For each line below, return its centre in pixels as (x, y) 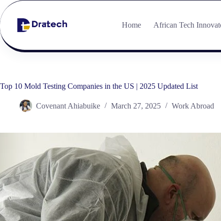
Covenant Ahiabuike (68, 106)
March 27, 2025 (136, 106)
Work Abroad (193, 106)
